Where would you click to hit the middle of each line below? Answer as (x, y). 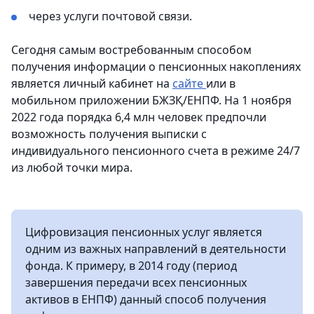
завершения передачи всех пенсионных (136, 282)
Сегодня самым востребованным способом (131, 49)
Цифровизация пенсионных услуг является (144, 232)
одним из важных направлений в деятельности (156, 248)
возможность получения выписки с (109, 134)
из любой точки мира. (72, 167)
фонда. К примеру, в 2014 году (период (131, 265)
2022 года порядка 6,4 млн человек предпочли (139, 117)
